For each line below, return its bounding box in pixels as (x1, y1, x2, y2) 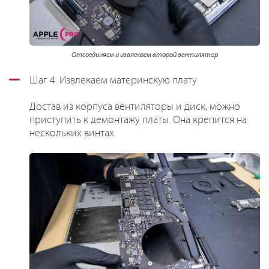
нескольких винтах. (29, 127, 116, 139)
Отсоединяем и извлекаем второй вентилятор (71, 50, 218, 59)
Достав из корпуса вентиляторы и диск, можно (29, 100, 240, 113)
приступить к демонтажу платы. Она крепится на (29, 113, 247, 126)
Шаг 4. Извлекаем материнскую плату (29, 74, 197, 86)
